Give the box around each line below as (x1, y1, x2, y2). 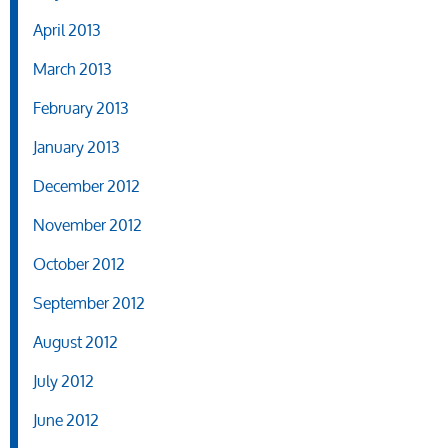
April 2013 (33, 13, 101, 47)
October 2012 (33, 247, 125, 281)
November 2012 (33, 208, 142, 242)
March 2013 (33, 52, 112, 86)
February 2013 (33, 91, 129, 125)
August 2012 (33, 325, 118, 359)
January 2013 (33, 130, 120, 164)
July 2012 (33, 364, 94, 398)
